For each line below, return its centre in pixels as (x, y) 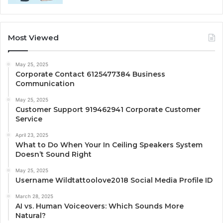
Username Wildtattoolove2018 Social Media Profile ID (114, 180)
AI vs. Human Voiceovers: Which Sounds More (100, 206)
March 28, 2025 (34, 196)
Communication (45, 84)
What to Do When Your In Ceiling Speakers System (109, 145)
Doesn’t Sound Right (54, 155)
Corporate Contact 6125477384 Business (90, 74)
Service (29, 119)
